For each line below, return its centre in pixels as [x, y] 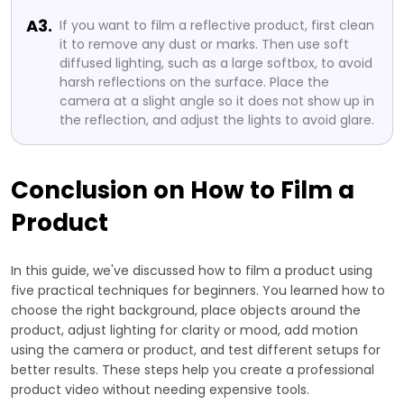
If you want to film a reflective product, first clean [217, 25]
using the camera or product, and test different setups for [196, 349]
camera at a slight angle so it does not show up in [217, 101]
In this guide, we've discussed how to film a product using [192, 270]
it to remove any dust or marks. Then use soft [204, 44]
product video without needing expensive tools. [160, 389]
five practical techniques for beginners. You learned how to [198, 290]
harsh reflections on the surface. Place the [194, 82]
